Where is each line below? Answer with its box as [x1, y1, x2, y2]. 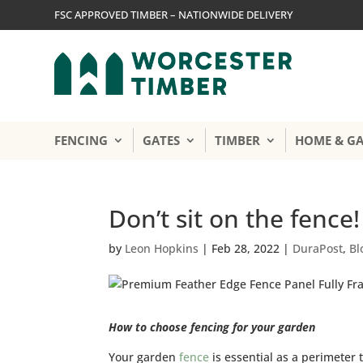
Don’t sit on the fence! [109, 201, 361, 235]
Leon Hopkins [125, 240, 199, 256]
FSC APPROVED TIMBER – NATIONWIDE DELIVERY [54, 7, 293, 22]
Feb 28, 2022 [211, 240, 280, 256]
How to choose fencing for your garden [109, 318, 316, 335]
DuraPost [293, 240, 344, 256]
